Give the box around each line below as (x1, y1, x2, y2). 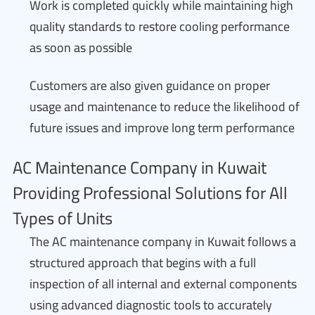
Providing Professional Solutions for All (13, 177, 288, 209)
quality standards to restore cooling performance (30, 15, 290, 38)
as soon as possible (30, 36, 132, 59)
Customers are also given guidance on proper (30, 74, 270, 97)
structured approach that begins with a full (30, 251, 256, 274)
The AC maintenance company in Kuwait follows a (30, 230, 296, 253)
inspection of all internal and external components (30, 272, 297, 295)
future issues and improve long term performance (30, 116, 295, 139)
